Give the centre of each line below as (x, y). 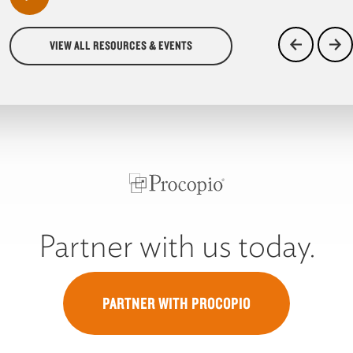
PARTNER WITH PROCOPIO (176, 303)
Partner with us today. (176, 245)
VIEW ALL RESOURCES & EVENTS (121, 45)
